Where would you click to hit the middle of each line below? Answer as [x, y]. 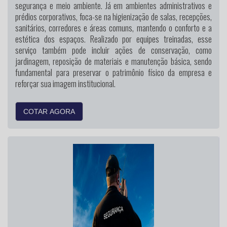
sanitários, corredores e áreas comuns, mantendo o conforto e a [113, 27]
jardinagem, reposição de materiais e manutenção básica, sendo [113, 61]
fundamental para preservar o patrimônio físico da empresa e [113, 72]
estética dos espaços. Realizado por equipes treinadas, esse [113, 39]
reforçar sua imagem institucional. [65, 83]
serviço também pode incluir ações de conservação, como [113, 50]
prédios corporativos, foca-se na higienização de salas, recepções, [113, 16]
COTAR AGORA [49, 112]
